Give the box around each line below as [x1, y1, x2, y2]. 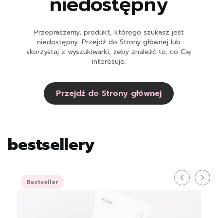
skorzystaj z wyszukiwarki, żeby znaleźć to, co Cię [26, 47, 192, 57]
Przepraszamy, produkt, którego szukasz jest [34, 27, 184, 38]
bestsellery [8, 133, 95, 157]
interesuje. [91, 56, 126, 67]
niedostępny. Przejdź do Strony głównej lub [37, 37, 181, 48]
